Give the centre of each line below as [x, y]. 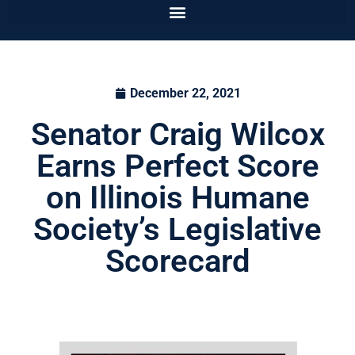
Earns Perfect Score [177, 166]
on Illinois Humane [177, 198]
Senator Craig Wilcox [177, 135]
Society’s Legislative [177, 230]
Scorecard [177, 261]
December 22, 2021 [185, 94]
